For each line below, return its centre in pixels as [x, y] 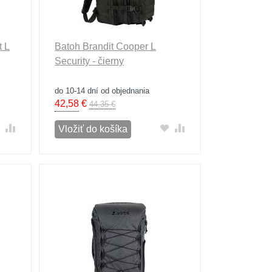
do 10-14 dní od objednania [102, 91]
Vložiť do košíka [93, 129]
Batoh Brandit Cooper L [105, 46]
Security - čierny [89, 61]
